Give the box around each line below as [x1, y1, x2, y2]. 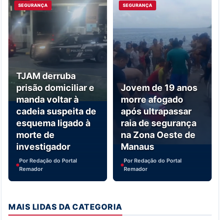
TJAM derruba [16, 71, 76, 82]
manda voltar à [16, 94, 79, 105]
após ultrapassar [121, 106, 192, 117]
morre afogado [121, 94, 183, 105]
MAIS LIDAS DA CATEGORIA [8, 202, 122, 212]
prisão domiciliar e [16, 82, 94, 93]
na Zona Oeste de [121, 130, 195, 140]
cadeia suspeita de [16, 106, 96, 117]
